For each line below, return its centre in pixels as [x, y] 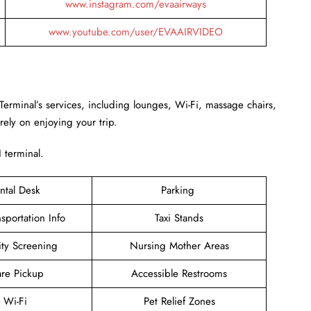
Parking [179, 190]
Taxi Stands [179, 218]
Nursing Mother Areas [179, 245]
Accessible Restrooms [179, 273]
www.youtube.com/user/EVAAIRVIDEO [136, 32]
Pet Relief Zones [179, 301]
